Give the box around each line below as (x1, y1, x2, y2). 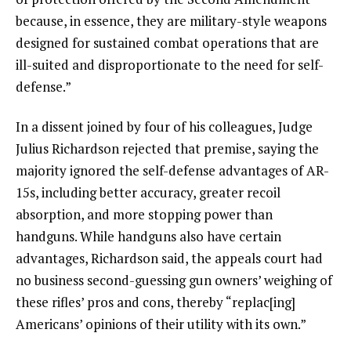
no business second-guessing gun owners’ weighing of (16, 271, 332, 290)
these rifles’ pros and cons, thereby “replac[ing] (16, 293, 295, 312)
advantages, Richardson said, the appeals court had (16, 249, 323, 268)
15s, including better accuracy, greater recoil (16, 183, 280, 202)
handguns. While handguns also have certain (16, 227, 281, 246)
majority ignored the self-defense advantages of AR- (16, 161, 329, 180)
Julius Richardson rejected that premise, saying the (16, 139, 319, 158)
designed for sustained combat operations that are (16, 33, 319, 52)
